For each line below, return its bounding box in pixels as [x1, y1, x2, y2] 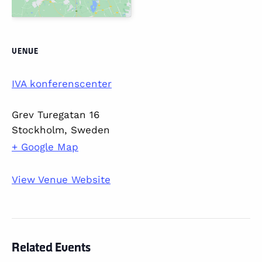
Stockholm [12, 123, 64, 136]
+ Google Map [12, 140, 78, 153]
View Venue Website [12, 173, 111, 185]
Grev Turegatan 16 [12, 108, 99, 120]
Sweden [71, 123, 110, 136]
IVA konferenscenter [12, 77, 112, 89]
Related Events [12, 238, 91, 255]
